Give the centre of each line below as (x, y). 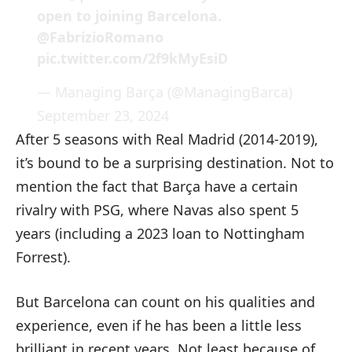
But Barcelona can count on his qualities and (165, 301)
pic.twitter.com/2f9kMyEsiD (132, 59)
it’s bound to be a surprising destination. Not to (175, 162)
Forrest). (43, 257)
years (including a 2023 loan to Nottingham (160, 233)
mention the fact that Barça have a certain (157, 186)
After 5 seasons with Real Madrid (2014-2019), (167, 139)
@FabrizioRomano (100, 37)
